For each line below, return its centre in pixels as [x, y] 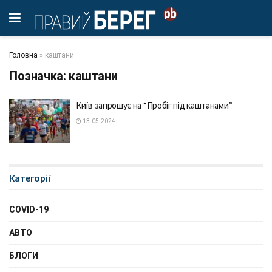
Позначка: [39, 76]
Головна [23, 55]
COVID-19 [29, 209]
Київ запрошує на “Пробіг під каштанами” [154, 105]
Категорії [30, 178]
